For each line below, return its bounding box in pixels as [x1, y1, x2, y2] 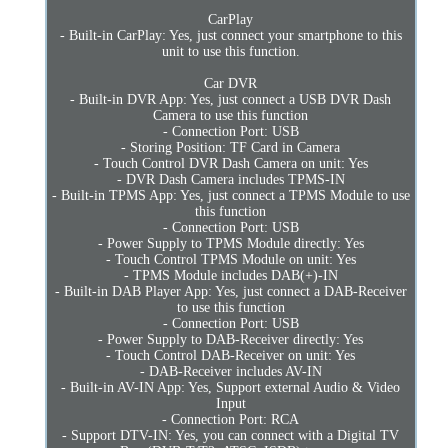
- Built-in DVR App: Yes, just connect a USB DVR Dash [70, 91, 392, 107]
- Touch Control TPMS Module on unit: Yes [105, 251, 356, 267]
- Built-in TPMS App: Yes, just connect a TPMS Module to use [51, 187, 410, 203]
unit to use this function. [161, 43, 300, 59]
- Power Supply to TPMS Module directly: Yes [97, 235, 364, 251]
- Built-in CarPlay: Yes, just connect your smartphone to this [59, 27, 402, 43]
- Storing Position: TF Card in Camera [121, 139, 341, 155]
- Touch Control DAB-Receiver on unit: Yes [106, 347, 356, 363]
